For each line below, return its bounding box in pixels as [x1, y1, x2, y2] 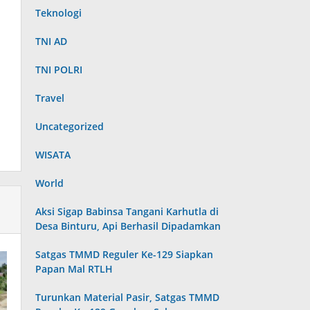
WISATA [35, 148, 71, 161]
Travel [35, 91, 65, 104]
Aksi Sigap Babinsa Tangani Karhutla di [35, 205, 219, 218]
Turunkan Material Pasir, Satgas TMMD [35, 291, 220, 304]
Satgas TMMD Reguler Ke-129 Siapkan [35, 248, 214, 261]
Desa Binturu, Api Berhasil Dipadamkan [35, 219, 221, 232]
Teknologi [35, 6, 82, 19]
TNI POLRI [35, 63, 83, 76]
